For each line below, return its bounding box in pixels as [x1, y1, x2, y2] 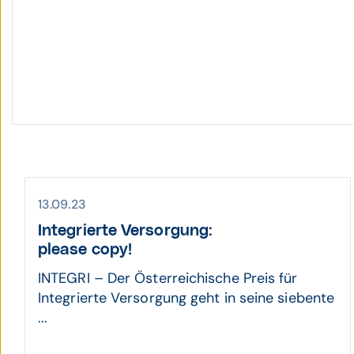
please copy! [38, 242, 133, 258]
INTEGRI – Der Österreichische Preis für [38, 269, 298, 288]
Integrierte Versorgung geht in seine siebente [38, 288, 335, 307]
